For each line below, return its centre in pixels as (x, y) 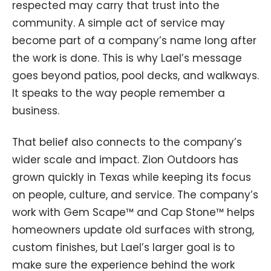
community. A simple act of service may (119, 23)
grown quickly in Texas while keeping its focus (132, 178)
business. (36, 110)
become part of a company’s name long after (134, 40)
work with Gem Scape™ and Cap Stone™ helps (133, 213)
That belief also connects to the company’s (127, 142)
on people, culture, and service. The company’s (135, 195)
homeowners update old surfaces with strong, (133, 230)
